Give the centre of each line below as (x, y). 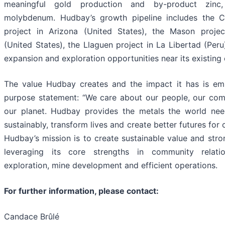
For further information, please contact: (81, 191)
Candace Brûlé (32, 217)
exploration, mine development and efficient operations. (111, 165)
